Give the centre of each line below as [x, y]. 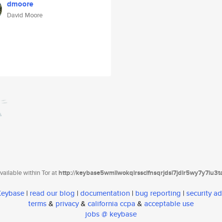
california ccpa [111, 204]
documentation [105, 193]
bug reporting [158, 193]
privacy [67, 204]
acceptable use [169, 204]
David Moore [25, 15]
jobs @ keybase [111, 214]
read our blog [52, 193]
